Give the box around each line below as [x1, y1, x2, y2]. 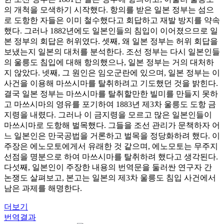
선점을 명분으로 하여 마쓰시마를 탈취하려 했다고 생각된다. [4, 152, 218, 161]
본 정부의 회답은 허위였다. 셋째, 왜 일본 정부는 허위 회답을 [4, 37, 218, 45]
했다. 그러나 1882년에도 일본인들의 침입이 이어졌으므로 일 [4, 26, 218, 35]
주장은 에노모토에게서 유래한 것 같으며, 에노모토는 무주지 [4, 142, 218, 150]
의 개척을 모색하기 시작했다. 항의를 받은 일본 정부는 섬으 [4, 5, 214, 14]
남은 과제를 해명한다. [4, 184, 82, 192]
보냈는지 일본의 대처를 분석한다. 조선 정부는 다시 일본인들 [4, 47, 220, 56]
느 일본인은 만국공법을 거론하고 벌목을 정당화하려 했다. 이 [4, 131, 220, 140]
